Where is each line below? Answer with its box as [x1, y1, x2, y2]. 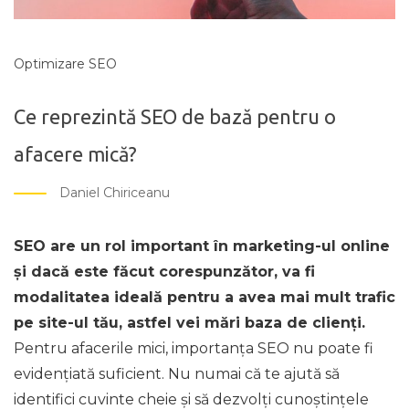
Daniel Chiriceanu [59, 184, 170, 202]
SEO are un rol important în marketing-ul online [14, 236, 390, 255]
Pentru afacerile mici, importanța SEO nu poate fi [14, 339, 373, 357]
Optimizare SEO [14, 55, 117, 72]
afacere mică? [14, 142, 137, 165]
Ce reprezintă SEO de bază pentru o [14, 104, 336, 128]
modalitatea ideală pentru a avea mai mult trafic [14, 288, 395, 306]
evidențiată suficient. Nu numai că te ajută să [14, 364, 340, 383]
